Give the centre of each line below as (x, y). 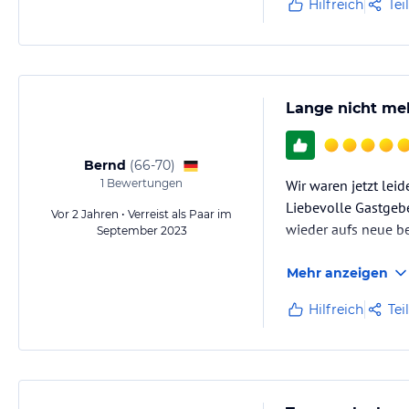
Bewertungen (143, 183)
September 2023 (142, 231)
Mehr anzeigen (337, 273)
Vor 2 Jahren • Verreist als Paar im (142, 214)
